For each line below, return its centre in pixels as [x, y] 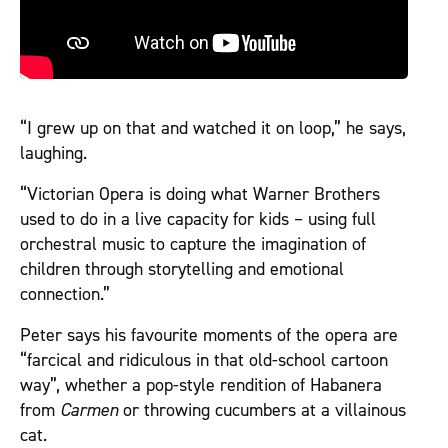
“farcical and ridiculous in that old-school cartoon [204, 361]
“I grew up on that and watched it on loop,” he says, [213, 129]
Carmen [89, 411]
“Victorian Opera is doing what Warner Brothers [200, 195]
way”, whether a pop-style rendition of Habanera [201, 386]
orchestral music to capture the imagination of [193, 245]
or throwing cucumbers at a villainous [262, 411]
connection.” [65, 295]
